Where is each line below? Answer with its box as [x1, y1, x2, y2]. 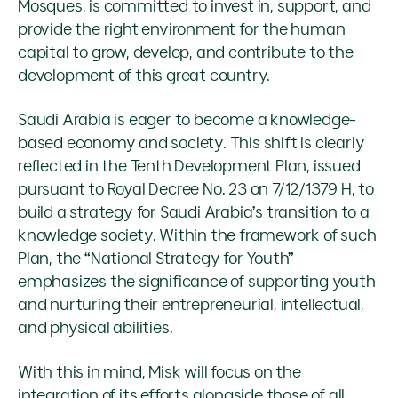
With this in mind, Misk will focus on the [18, 362, 301, 382]
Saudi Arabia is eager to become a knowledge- [18, 110, 357, 130]
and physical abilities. [18, 318, 173, 338]
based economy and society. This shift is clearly [18, 133, 365, 153]
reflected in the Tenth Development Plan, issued [18, 156, 361, 176]
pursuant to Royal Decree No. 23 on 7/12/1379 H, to [18, 179, 374, 199]
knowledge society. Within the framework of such [18, 226, 377, 245]
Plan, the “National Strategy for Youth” [18, 249, 295, 268]
